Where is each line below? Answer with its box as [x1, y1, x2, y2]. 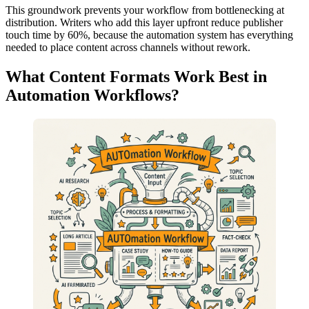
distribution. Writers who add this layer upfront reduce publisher [6, 17, 283, 29]
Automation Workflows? [6, 86, 179, 105]
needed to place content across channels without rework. [6, 41, 250, 54]
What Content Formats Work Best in [6, 68, 267, 86]
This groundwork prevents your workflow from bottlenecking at [6, 4, 284, 17]
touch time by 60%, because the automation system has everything [6, 29, 293, 41]
